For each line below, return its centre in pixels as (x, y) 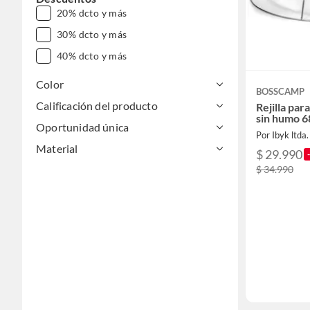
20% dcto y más (92, 13)
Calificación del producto (97, 106)
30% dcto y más (92, 34)
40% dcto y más (92, 56)
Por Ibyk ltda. (282, 135)
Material (57, 148)
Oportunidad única (83, 127)
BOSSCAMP (280, 91)
